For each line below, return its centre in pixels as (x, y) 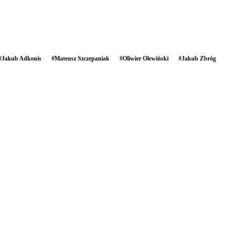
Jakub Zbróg (199, 58)
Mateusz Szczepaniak (82, 58)
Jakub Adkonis (21, 58)
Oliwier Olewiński (146, 58)
